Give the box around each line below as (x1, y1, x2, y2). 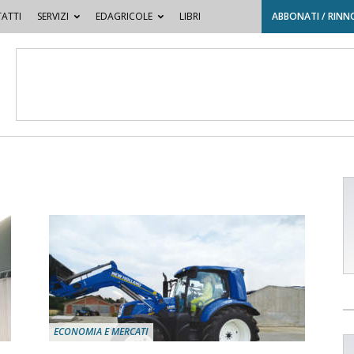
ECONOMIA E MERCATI (54, 325, 149, 338)
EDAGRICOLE (95, 9, 153, 23)
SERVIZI (36, 9, 69, 23)
